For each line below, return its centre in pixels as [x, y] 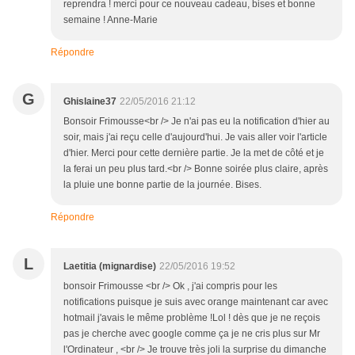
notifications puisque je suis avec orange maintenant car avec [196, 302]
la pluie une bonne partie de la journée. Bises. [162, 185]
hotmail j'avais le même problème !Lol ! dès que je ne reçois [192, 318]
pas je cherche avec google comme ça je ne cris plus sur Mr [192, 334]
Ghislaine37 [90, 102]
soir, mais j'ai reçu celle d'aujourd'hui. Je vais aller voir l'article [195, 137]
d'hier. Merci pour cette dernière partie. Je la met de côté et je [194, 153]
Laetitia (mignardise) [110, 267]
